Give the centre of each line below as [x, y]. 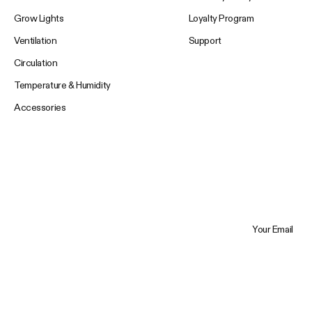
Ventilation [36, 41]
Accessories [40, 108]
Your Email [257, 219]
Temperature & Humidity [62, 85]
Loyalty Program [221, 18]
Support [205, 41]
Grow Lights [39, 18]
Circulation [36, 63]
